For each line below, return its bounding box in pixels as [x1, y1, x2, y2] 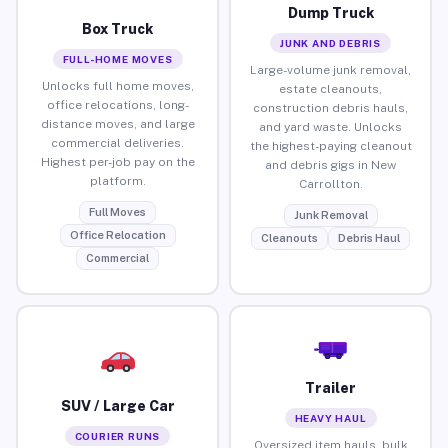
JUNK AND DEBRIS [280, 36, 381, 49]
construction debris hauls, [253, 100, 408, 115]
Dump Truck [287, 4, 374, 21]
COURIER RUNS [74, 429, 161, 442]
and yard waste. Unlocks [259, 119, 402, 134]
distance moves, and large [40, 116, 195, 131]
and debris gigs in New [265, 157, 396, 172]
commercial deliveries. [51, 135, 184, 150]
